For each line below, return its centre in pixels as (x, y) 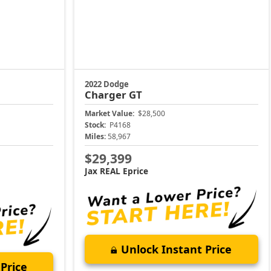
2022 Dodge (107, 84)
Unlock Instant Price (177, 249)
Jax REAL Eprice (117, 171)
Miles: (96, 137)
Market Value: (110, 114)
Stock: (96, 125)
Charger (107, 95)
